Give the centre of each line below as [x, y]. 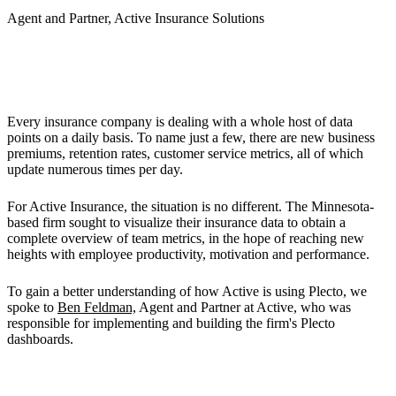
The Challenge [73, 81]
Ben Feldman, [97, 308]
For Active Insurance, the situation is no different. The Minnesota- [190, 207]
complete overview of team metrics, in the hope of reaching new [186, 239]
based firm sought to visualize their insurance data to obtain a [176, 223]
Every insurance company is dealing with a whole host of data [180, 122]
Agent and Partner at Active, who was [244, 308]
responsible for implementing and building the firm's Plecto [171, 324]
